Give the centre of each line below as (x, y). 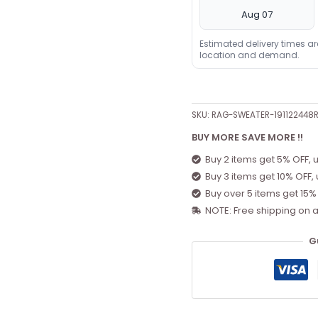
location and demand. (249, 55)
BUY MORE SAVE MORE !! (247, 138)
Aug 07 (257, 14)
